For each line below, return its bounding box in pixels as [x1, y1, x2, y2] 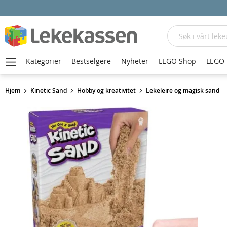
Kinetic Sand [30, 86, 67, 95]
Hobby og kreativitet [77, 86, 136, 95]
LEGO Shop [159, 56, 196, 66]
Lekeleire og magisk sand [146, 86, 219, 95]
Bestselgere [71, 56, 111, 66]
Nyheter [121, 56, 148, 66]
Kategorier [26, 56, 61, 66]
